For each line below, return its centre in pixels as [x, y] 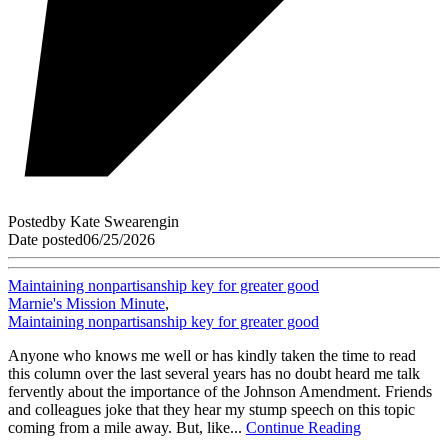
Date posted [45, 239]
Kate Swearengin [124, 221]
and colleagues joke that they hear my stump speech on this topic [211, 409]
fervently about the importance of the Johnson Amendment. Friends [220, 391]
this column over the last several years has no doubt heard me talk [214, 373]
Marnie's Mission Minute [86, 303]
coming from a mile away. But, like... [127, 427]
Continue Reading [303, 427]
